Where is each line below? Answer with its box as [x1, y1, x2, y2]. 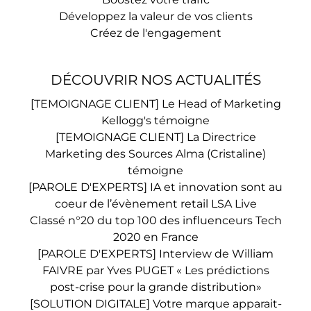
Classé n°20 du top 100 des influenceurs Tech [29, 214, 282, 227]
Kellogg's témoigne [101, 114, 210, 127]
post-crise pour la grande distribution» [49, 280, 262, 294]
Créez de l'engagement [90, 26, 221, 40]
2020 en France [112, 230, 199, 244]
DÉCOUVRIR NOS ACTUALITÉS [50, 72, 261, 88]
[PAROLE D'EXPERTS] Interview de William [37, 247, 274, 260]
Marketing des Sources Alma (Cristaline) [45, 147, 266, 160]
